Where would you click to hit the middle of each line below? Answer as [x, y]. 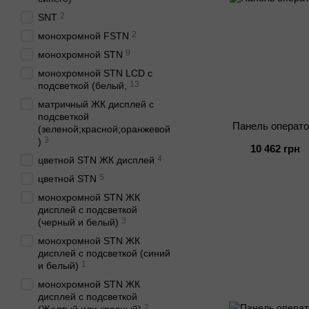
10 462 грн [276, 148]
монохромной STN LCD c [95, 73]
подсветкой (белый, [82, 86]
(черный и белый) [78, 222]
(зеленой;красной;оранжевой [104, 129]
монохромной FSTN [83, 36]
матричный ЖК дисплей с [96, 104]
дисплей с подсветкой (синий [104, 253]
